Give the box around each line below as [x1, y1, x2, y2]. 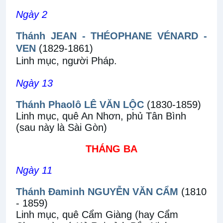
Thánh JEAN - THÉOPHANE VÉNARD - [16, 30, 207, 41]
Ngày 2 [16, 9, 47, 20]
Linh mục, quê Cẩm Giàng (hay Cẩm [16, 209, 178, 220]
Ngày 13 [16, 78, 53, 89]
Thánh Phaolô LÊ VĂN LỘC [16, 99, 144, 110]
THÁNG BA [86, 143, 137, 154]
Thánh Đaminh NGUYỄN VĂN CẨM [16, 186, 178, 197]
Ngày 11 [16, 165, 52, 176]
